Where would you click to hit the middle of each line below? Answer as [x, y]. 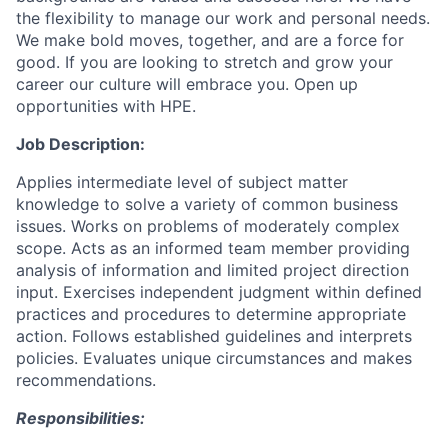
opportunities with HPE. [106, 106]
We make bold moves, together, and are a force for [210, 40]
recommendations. [86, 380]
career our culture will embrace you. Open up [187, 84]
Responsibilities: [80, 418]
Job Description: [80, 144]
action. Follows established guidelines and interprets [214, 336]
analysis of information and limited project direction [212, 270]
